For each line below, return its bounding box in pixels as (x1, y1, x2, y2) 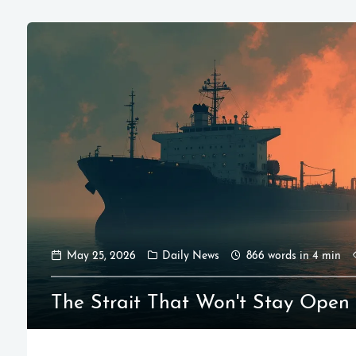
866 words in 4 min (246, 250, 341, 263)
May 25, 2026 (66, 250, 136, 263)
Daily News (162, 250, 220, 263)
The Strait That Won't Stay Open (51, 292, 350, 313)
